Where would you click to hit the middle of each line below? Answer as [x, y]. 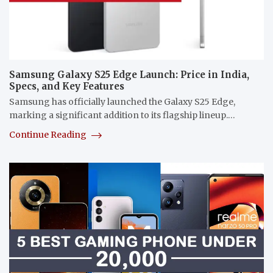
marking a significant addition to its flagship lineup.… [122, 115]
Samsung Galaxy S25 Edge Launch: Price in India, [129, 75]
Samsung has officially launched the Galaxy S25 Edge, [122, 102]
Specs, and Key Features [67, 87]
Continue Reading [49, 135]
